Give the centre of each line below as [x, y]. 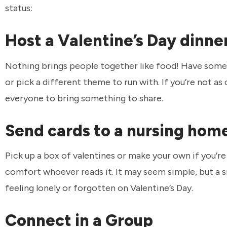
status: [19, 8]
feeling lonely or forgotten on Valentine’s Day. [99, 188]
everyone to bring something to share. [84, 98]
